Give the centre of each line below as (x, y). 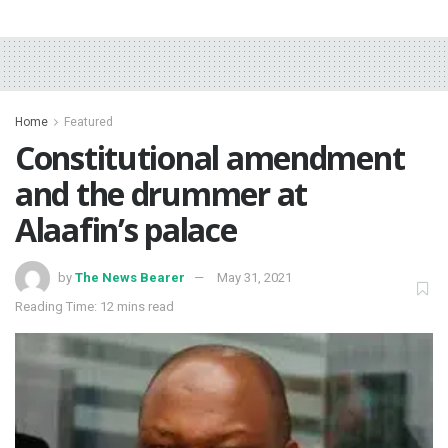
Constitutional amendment (210, 158)
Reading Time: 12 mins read (94, 307)
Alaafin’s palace (126, 230)
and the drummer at (161, 194)
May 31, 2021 (254, 278)
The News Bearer (130, 278)
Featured (88, 122)
